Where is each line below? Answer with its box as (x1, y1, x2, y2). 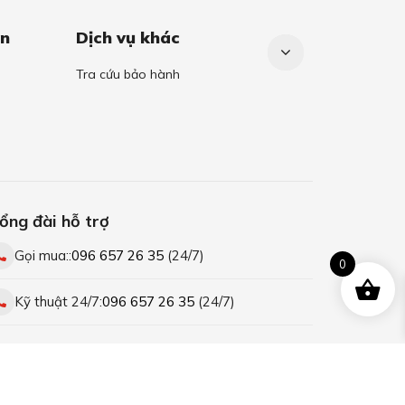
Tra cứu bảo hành (75, 66, 180, 83)
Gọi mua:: (14, 247, 71, 265)
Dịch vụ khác (75, 27, 180, 49)
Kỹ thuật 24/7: (14, 293, 102, 311)
